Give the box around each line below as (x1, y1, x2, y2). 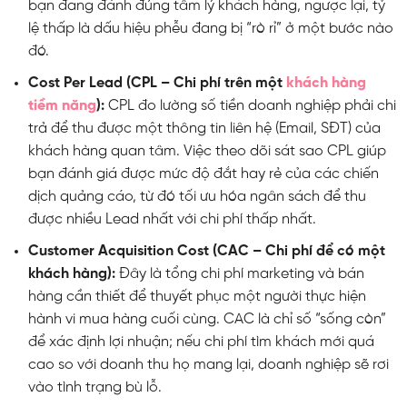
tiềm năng (27, 98, 96, 114)
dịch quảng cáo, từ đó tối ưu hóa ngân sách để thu (27, 189, 366, 205)
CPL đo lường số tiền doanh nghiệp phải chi (104, 98, 396, 114)
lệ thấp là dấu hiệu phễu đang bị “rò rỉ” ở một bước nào (27, 21, 393, 37)
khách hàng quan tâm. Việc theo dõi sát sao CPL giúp (27, 144, 386, 160)
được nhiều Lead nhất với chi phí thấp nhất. (27, 212, 316, 228)
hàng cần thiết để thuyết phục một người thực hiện (27, 288, 366, 304)
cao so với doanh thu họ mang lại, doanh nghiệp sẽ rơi (27, 356, 389, 372)
